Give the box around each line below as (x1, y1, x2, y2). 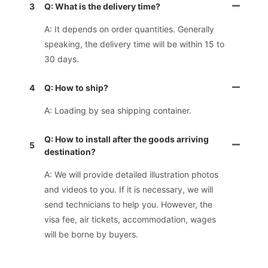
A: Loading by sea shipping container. (44, 105, 191, 115)
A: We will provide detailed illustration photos (44, 169, 218, 179)
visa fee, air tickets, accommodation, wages (44, 214, 216, 224)
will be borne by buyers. (44, 229, 138, 239)
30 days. (44, 53, 79, 64)
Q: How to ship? (44, 82, 108, 93)
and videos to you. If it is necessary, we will (44, 184, 213, 194)
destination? (44, 146, 96, 157)
